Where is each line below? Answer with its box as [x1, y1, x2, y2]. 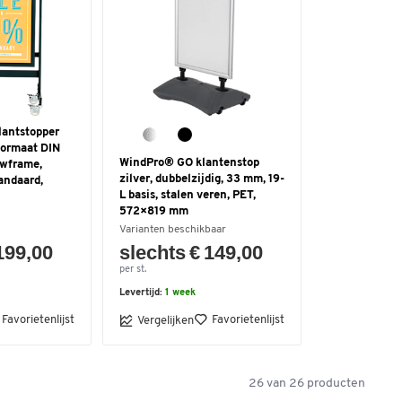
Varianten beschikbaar [119, 224, 226, 235]
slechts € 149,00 [119, 241, 264, 264]
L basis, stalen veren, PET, [119, 189, 256, 201]
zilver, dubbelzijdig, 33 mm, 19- [119, 173, 284, 185]
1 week [165, 288, 196, 298]
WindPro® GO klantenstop [119, 157, 259, 169]
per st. [119, 265, 146, 275]
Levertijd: [119, 288, 165, 298]
